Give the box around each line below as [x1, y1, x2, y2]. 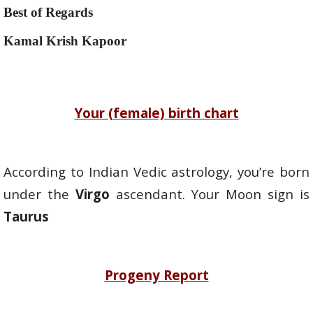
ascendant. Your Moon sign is [110, 185, 310, 203]
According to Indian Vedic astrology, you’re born [3, 163, 310, 180]
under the [3, 185, 75, 203]
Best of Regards [3, 5, 96, 20]
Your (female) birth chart [74, 104, 239, 122]
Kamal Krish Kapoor [3, 34, 126, 48]
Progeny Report [104, 266, 209, 284]
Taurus [3, 208, 49, 225]
